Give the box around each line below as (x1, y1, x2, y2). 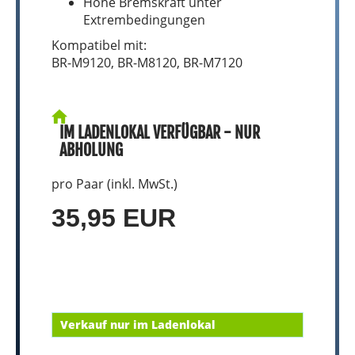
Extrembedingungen (83, 11, 205, 29)
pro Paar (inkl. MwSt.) (52, 175, 177, 193)
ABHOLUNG (59, 140, 123, 160)
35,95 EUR (52, 204, 176, 232)
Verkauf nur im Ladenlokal (60, 317, 216, 332)
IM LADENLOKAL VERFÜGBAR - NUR (59, 123, 260, 143)
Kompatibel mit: (52, 36, 147, 54)
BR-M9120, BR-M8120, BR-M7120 (52, 54, 242, 71)
